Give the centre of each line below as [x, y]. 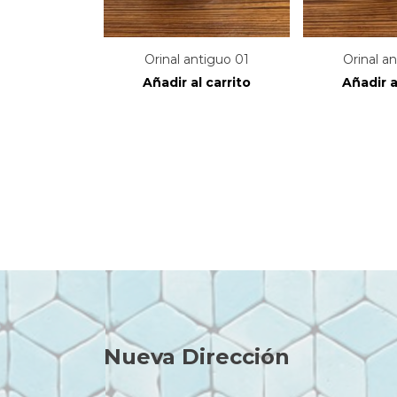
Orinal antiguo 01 [197, 59]
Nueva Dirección [197, 357]
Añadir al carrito [197, 82]
